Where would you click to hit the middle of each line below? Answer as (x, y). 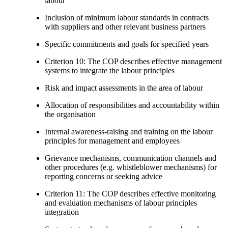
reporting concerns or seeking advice (104, 176)
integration (62, 212)
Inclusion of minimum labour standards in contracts (127, 17)
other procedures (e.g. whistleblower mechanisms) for (131, 167)
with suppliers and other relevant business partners (125, 26)
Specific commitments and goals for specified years (127, 44)
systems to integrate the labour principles (110, 70)
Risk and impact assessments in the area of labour (124, 88)
